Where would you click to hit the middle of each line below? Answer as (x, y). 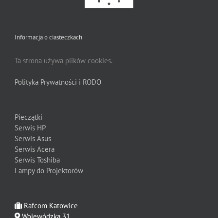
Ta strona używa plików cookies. (64, 60)
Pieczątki (28, 117)
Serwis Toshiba (37, 160)
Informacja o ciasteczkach (48, 37)
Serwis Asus (33, 138)
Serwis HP (30, 127)
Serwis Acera (35, 149)
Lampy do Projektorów (49, 170)
